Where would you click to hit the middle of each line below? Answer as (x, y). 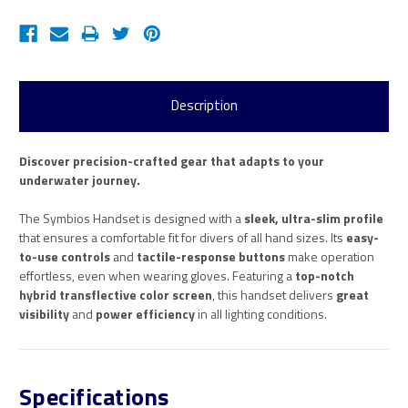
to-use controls (65, 256)
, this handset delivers (274, 294)
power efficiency (145, 313)
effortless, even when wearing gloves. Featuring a (157, 275)
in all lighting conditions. (261, 313)
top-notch (325, 275)
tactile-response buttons (211, 256)
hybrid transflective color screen (116, 294)
